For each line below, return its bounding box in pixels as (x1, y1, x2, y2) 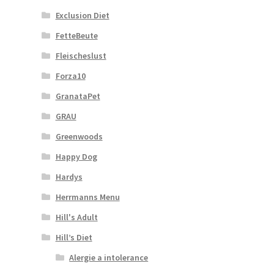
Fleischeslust (55, 50, 106, 61)
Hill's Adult (55, 211, 98, 223)
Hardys (55, 171, 83, 182)
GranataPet (55, 90, 100, 102)
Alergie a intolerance (69, 251, 149, 263)
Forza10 (55, 70, 86, 81)
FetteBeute (55, 29, 98, 41)
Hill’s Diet (55, 231, 92, 243)
